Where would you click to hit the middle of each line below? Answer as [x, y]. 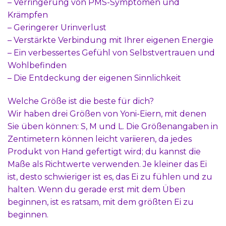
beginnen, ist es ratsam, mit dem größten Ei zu [101, 202]
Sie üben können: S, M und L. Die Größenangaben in [113, 126]
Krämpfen [28, 15]
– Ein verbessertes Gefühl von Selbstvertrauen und [111, 52]
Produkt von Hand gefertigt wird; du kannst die [104, 151]
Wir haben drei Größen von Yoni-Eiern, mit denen [107, 114]
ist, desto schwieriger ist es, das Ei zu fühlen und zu [110, 177]
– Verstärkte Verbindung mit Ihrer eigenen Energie [110, 40]
